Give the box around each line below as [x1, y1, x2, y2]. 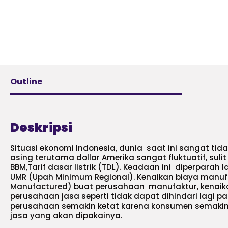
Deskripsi [10, 119, 72, 136]
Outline [10, 76, 42, 88]
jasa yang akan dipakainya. [10, 210, 122, 221]
